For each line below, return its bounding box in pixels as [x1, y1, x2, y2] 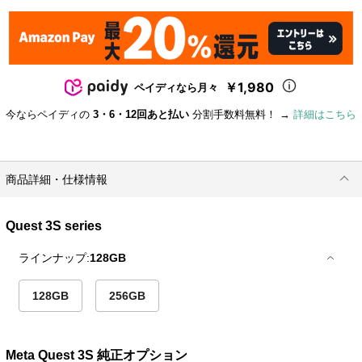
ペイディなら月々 [133, 81, 218, 95]
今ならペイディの [6, 108, 93, 121]
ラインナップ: [19, 250, 90, 264]
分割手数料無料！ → [189, 108, 293, 121]
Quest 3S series [6, 218, 103, 233]
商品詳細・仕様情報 [6, 173, 108, 187]
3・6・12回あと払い [93, 108, 189, 121]
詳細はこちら [293, 108, 356, 121]
